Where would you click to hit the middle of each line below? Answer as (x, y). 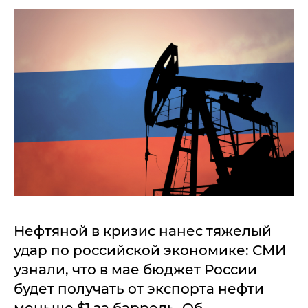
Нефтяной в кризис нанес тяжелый (143, 231)
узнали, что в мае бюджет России (135, 269)
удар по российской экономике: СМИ (150, 250)
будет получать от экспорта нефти (139, 289)
